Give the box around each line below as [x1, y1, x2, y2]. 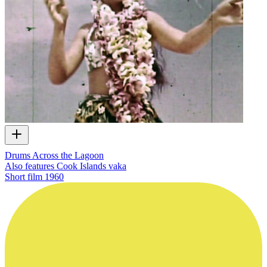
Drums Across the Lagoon [5, 150, 104, 160]
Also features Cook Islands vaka [5, 160, 126, 171]
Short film [5, 171, 42, 182]
